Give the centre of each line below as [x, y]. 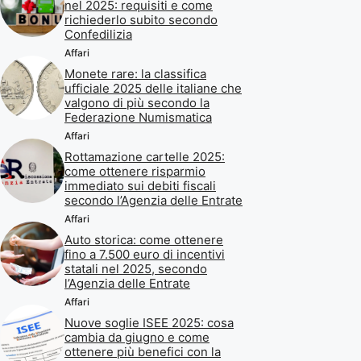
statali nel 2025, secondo [136, 269]
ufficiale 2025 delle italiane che [153, 89]
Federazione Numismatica [138, 118]
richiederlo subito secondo [141, 20]
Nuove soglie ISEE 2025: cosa [149, 323]
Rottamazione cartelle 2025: [145, 157]
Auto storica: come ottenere [144, 240]
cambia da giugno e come [137, 338]
